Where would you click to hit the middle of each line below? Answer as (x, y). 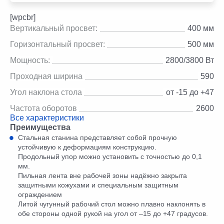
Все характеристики (47, 117)
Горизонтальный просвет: (57, 44)
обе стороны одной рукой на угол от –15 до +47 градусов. (113, 213)
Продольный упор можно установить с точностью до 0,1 (110, 156)
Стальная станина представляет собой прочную (97, 137)
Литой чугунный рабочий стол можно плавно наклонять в (112, 204)
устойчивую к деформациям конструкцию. (87, 147)
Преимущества (40, 127)
